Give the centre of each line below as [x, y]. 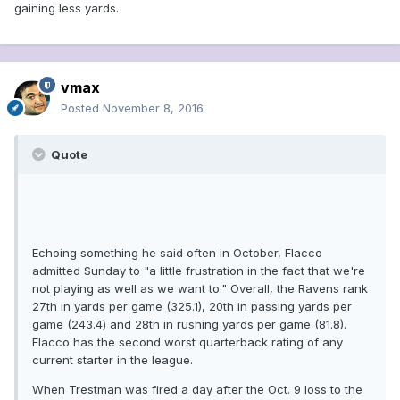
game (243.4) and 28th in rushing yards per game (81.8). [189, 325]
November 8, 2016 [153, 108]
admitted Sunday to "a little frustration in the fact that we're [199, 271]
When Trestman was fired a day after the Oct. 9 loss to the [197, 390]
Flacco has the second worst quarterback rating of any [187, 342]
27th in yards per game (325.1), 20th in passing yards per [192, 307]
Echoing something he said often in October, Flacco [177, 253]
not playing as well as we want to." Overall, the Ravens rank [200, 289]
